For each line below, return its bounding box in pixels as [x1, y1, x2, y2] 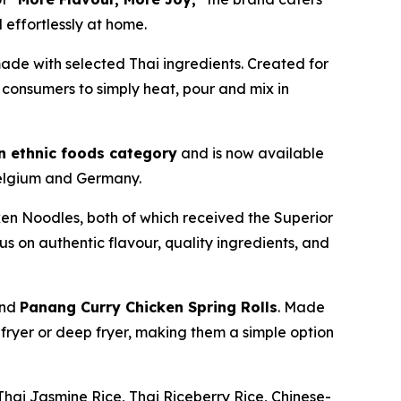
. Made [277, 298, 325, 317]
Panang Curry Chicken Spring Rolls [20, 298, 277, 317]
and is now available [177, 144, 324, 163]
